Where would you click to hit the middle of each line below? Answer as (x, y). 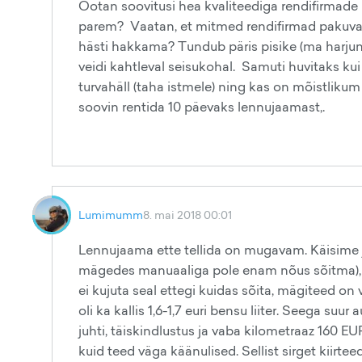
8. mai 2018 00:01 (187, 215)
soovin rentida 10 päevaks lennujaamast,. (203, 107)
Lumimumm (111, 215)
